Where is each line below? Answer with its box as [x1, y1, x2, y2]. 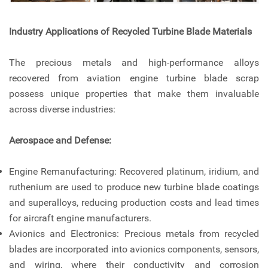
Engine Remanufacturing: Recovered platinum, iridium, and [9, 166, 259, 178]
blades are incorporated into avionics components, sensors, [9, 243, 259, 255]
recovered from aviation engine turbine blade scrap [9, 72, 259, 84]
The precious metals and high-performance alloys [9, 57, 259, 69]
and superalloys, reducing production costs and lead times [9, 197, 259, 209]
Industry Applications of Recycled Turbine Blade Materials [9, 26, 252, 38]
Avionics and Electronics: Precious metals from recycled [9, 228, 259, 240]
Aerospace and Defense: [9, 135, 111, 147]
